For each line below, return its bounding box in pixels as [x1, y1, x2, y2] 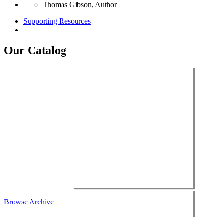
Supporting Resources [23, 16, 91, 25]
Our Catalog [4, 44, 66, 57]
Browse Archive [4, 197, 54, 206]
